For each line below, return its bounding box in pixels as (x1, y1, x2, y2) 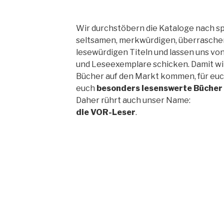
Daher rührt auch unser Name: (75, 95, 190, 105)
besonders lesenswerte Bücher (96, 83, 222, 93)
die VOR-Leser (75, 107, 135, 117)
